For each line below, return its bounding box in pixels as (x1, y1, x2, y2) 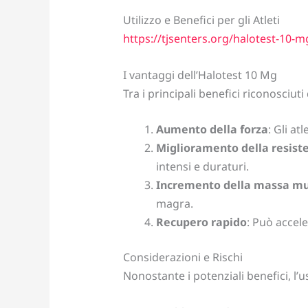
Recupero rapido (155, 214, 247, 230)
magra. (155, 196, 193, 212)
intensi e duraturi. (155, 159, 249, 175)
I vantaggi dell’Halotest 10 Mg (122, 67, 277, 82)
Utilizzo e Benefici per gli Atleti (122, 12, 280, 28)
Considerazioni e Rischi (122, 250, 243, 265)
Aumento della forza (155, 122, 268, 137)
